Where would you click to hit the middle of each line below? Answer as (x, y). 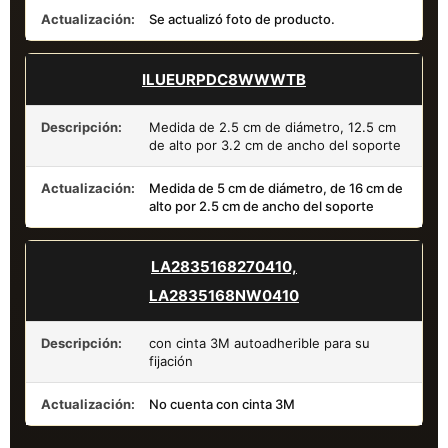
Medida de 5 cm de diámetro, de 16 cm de (276, 187)
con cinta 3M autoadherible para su (259, 342)
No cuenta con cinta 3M (222, 403)
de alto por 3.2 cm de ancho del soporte (275, 144)
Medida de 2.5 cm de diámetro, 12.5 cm (272, 126)
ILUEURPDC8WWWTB (224, 79)
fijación (171, 360)
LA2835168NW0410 (224, 295)
